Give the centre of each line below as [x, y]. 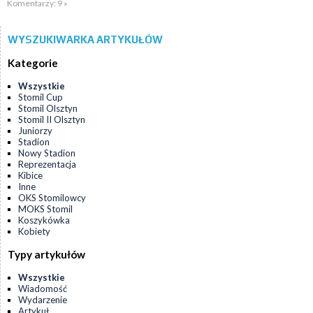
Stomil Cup [41, 97]
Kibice [30, 176]
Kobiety [34, 232]
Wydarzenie [43, 299]
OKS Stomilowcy [52, 198]
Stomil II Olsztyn [52, 120]
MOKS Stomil [45, 209]
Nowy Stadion [47, 153]
